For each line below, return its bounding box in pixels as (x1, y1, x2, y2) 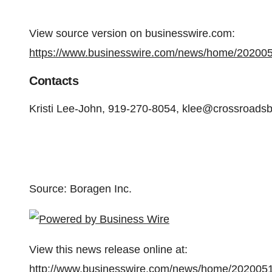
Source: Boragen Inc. (29, 183, 132, 195)
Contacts (29, 74, 78, 87)
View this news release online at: (29, 243, 188, 256)
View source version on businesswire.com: (29, 27, 235, 39)
